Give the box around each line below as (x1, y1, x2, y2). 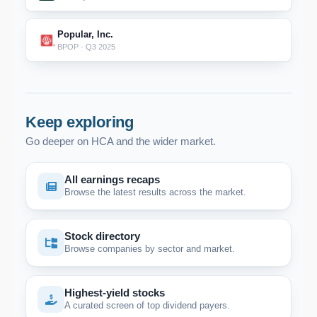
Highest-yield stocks (64, 287, 165, 299)
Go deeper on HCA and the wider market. (25, 135, 216, 147)
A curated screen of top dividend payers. (64, 300, 230, 311)
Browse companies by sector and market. (64, 243, 235, 254)
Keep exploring (25, 113, 134, 131)
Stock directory (64, 230, 140, 242)
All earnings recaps (64, 173, 160, 185)
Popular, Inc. (57, 29, 113, 40)
